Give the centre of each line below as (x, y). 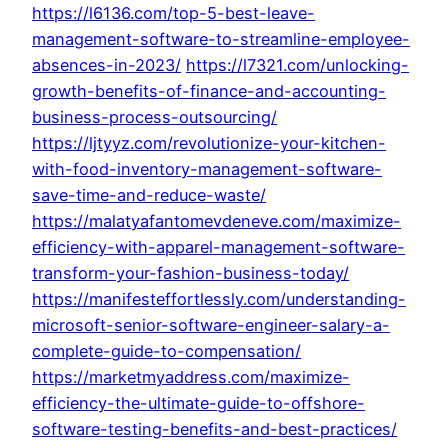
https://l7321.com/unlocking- (297, 65)
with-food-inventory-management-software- (207, 169)
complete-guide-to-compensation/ (166, 351)
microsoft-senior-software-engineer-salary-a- (211, 325)
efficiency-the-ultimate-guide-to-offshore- (198, 403)
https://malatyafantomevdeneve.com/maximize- (216, 221)
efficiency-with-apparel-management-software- (218, 247)
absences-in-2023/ (106, 65)
